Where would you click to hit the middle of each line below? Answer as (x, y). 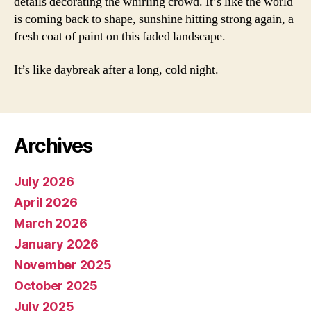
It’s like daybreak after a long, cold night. (116, 69)
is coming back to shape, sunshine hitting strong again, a (154, 19)
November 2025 (63, 264)
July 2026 (44, 181)
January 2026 (56, 244)
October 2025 (56, 285)
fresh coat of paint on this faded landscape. (120, 36)
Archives (53, 145)
